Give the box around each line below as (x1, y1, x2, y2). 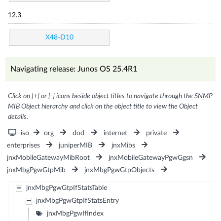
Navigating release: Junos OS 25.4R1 (10, 65, 138, 73)
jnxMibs (111, 142, 135, 149)
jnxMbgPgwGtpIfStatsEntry (36, 197, 119, 204)
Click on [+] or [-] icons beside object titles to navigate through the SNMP (8, 92, 213, 100)
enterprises (7, 142, 40, 149)
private (146, 129, 167, 137)
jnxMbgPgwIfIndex (46, 210, 104, 217)
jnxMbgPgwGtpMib (7, 166, 66, 174)
